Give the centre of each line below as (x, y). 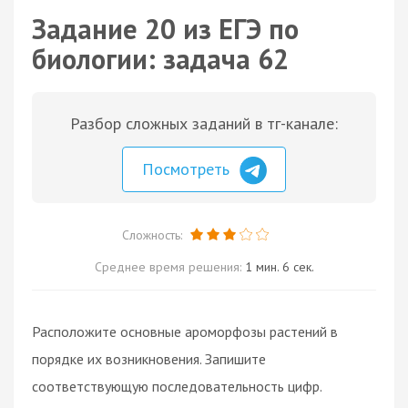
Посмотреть (188, 169)
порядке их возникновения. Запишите (149, 358)
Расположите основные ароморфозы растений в (185, 331)
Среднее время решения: (169, 266)
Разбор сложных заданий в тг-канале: (204, 123)
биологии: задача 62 (160, 59)
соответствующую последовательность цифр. (177, 386)
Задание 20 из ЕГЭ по (165, 29)
